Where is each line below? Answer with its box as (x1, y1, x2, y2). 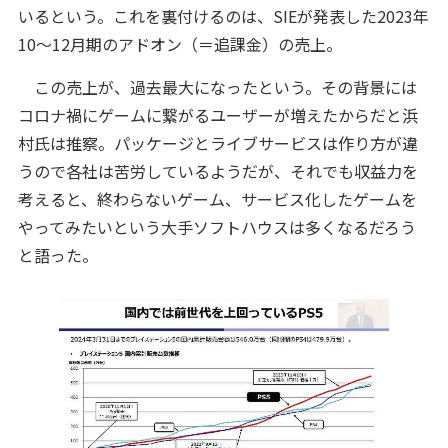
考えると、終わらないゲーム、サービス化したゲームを (17, 187, 417, 212)
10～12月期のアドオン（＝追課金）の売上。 (17, 32, 342, 57)
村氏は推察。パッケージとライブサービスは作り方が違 (17, 131, 418, 156)
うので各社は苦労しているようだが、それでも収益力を (17, 159, 418, 184)
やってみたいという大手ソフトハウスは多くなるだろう (17, 215, 416, 240)
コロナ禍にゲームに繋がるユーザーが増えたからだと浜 (17, 103, 418, 128)
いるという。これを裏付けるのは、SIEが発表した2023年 (17, 4, 429, 29)
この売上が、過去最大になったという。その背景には (17, 75, 417, 100)
